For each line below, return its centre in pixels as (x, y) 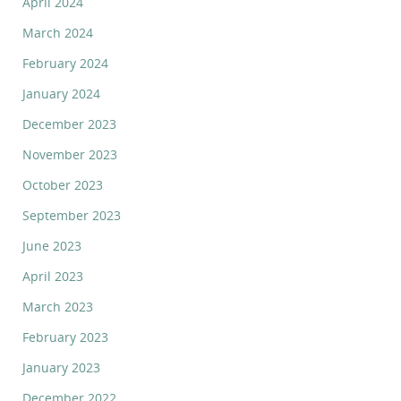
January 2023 (61, 367)
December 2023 (69, 124)
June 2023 (52, 245)
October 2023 (63, 184)
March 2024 (58, 32)
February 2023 (65, 337)
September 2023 (72, 215)
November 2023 (70, 154)
